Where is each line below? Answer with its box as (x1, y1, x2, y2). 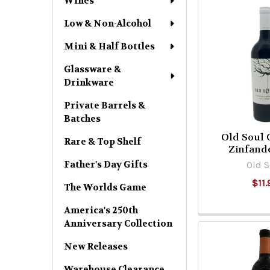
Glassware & (64, 63, 121, 75)
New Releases (64, 240, 128, 253)
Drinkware (64, 77, 114, 89)
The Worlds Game (64, 181, 146, 193)
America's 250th (64, 204, 138, 216)
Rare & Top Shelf (64, 136, 141, 148)
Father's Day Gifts (64, 159, 148, 171)
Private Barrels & (64, 99, 145, 111)
